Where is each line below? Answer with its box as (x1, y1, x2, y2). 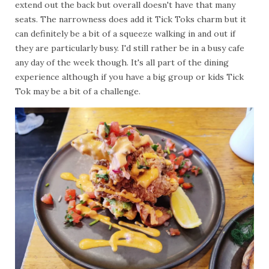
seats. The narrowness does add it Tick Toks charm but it (15, 13, 246, 25)
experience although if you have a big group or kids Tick (15, 71, 244, 82)
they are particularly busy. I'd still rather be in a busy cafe (15, 42, 244, 53)
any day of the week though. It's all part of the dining (15, 56, 229, 68)
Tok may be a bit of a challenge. (15, 85, 141, 97)
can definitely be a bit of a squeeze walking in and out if (15, 28, 235, 39)
